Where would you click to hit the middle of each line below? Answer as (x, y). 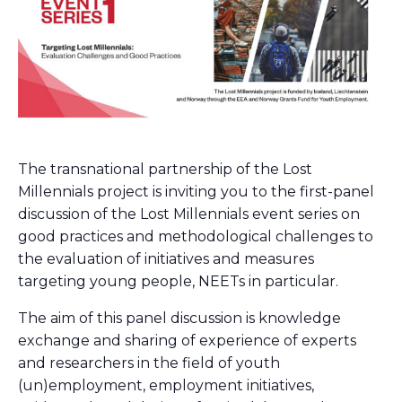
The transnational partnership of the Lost (165, 169)
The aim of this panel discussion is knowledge (179, 318)
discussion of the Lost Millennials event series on (189, 214)
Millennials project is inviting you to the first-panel (196, 191)
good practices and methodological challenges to (196, 236)
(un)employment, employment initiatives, (166, 385)
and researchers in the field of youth (149, 363)
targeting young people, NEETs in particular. (178, 281)
